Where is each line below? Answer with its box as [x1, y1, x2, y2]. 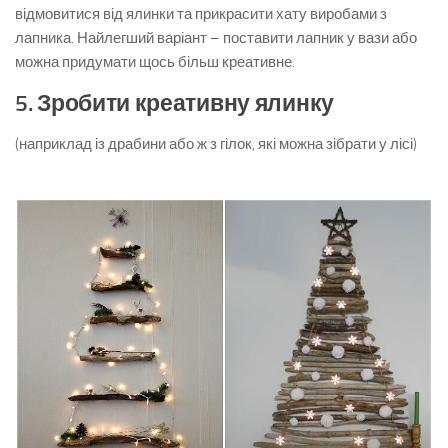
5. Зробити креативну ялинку [15, 89, 334, 117]
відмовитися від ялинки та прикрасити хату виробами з [15, 4, 387, 23]
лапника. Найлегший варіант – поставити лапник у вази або [15, 28, 417, 47]
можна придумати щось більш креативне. [15, 52, 295, 71]
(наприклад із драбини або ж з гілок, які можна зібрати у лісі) [15, 134, 432, 153]
